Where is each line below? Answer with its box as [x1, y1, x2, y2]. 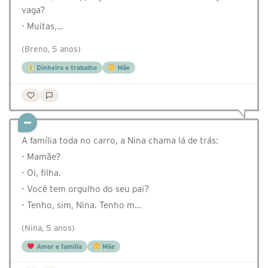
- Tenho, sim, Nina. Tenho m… [22, 200, 141, 211]
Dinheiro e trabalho [34, 64, 97, 72]
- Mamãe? [22, 151, 61, 162]
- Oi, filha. [22, 167, 61, 178]
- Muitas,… [22, 21, 63, 32]
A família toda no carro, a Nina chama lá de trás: [22, 135, 218, 146]
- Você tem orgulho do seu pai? [22, 184, 150, 194]
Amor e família [34, 243, 82, 251]
